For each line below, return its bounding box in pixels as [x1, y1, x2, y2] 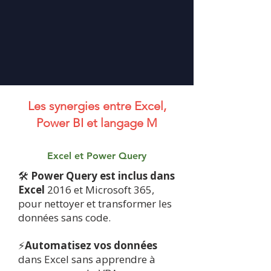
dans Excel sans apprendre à [18, 252, 155, 266]
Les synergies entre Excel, [27, 99, 166, 113]
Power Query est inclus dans [31, 169, 175, 183]
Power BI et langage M [36, 116, 157, 130]
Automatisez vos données [25, 238, 157, 252]
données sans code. [18, 211, 111, 224]
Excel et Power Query [47, 150, 146, 162]
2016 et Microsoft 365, [45, 183, 154, 197]
